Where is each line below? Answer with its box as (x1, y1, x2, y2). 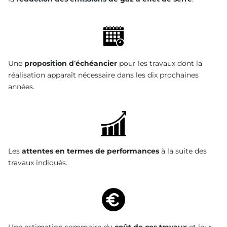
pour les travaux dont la (117, 59, 202, 68)
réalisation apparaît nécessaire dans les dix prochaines (8, 70, 199, 80)
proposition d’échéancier (24, 59, 117, 68)
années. (8, 82, 34, 92)
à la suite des (161, 146, 207, 156)
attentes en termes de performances (22, 146, 161, 156)
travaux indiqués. (8, 158, 67, 167)
